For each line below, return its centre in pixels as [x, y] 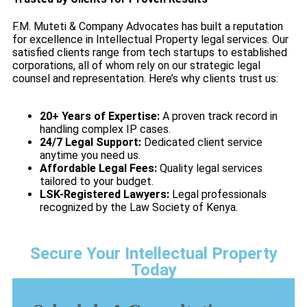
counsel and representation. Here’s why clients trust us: [145, 79]
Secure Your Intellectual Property [153, 254]
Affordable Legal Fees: [98, 169]
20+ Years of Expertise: [100, 116]
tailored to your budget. [97, 182]
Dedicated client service [202, 143]
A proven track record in [219, 116]
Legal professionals [218, 195]
